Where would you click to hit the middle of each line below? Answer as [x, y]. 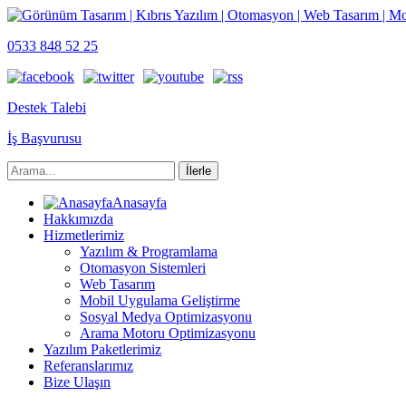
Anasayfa [140, 203]
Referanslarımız [88, 366]
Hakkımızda [78, 219]
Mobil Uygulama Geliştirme [160, 300]
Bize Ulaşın [77, 382]
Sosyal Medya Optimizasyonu [166, 317]
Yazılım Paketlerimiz [102, 349]
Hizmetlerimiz [84, 235]
